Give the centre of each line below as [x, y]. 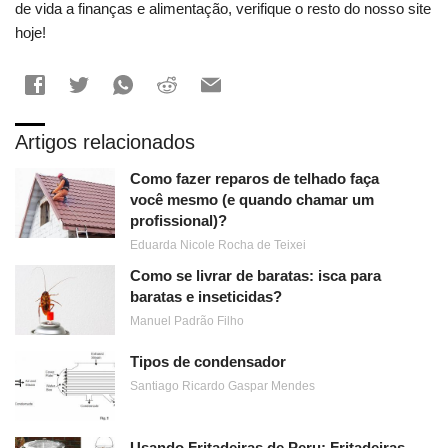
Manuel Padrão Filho [187, 321]
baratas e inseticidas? [206, 297]
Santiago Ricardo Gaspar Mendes [222, 386]
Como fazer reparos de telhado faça [254, 179]
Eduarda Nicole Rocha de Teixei [218, 245]
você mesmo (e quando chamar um [252, 200]
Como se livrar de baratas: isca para [255, 276]
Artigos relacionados [105, 142]
